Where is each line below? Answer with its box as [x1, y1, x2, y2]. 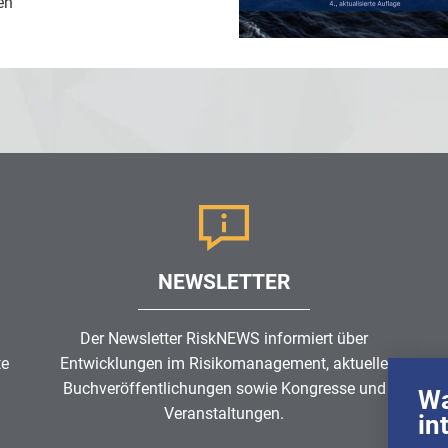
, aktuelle [326, 353, 388, 373]
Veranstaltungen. [164, 403, 284, 423]
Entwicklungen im [60, 353, 189, 373]
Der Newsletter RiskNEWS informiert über [80, 328, 368, 348]
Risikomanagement [189, 353, 326, 373]
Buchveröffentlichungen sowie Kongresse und [62, 378, 386, 398]
